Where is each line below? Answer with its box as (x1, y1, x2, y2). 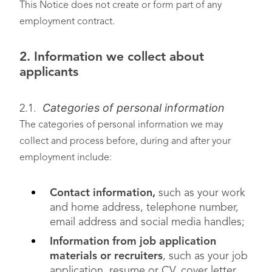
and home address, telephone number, (50, 202, 239, 213)
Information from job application (50, 236, 216, 247)
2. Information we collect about (19, 51, 204, 64)
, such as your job (163, 251, 248, 262)
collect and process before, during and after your (19, 137, 231, 146)
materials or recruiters (50, 251, 163, 262)
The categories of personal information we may (19, 120, 223, 130)
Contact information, (50, 188, 158, 199)
